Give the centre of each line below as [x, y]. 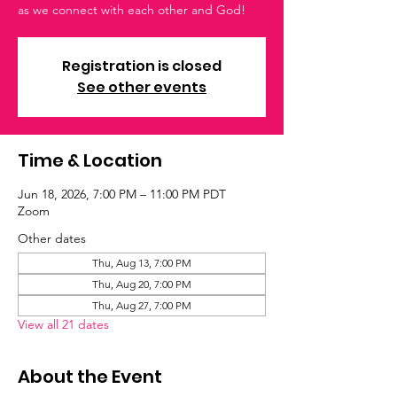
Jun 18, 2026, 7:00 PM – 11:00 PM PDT [122, 194]
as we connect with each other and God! [132, 10]
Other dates [52, 238]
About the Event [90, 377]
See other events [142, 87]
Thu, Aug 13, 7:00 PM [142, 263]
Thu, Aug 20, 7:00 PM [142, 284]
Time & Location [90, 160]
